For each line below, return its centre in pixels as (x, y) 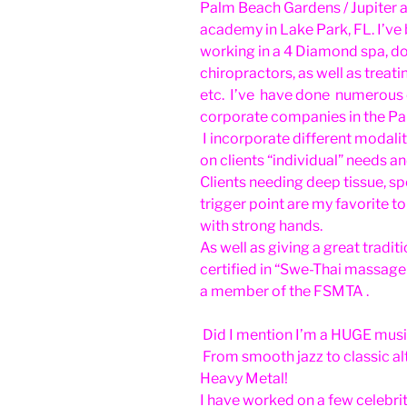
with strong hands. (264, 226)
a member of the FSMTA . (284, 291)
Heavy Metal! (244, 378)
